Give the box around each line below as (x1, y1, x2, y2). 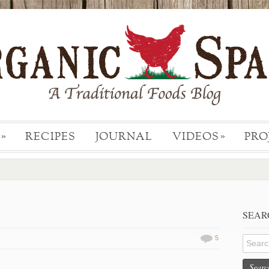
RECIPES (25, 130, 76, 145)
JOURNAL (95, 130, 153, 145)
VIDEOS (172, 130, 219, 145)
